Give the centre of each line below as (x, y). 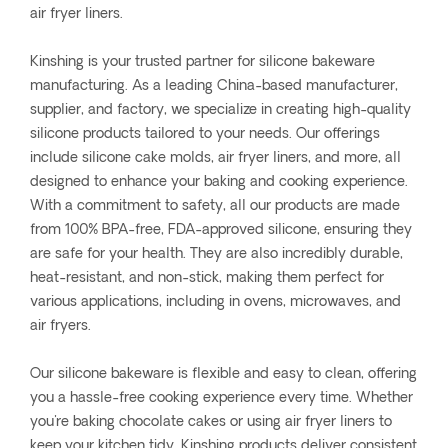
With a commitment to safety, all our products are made (215, 206)
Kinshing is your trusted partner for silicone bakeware (202, 62)
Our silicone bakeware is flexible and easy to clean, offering (223, 374)
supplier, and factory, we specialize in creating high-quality (220, 110)
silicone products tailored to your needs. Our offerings (205, 134)
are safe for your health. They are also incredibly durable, (216, 254)
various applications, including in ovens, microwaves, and (215, 302)
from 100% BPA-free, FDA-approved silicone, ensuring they (221, 230)
